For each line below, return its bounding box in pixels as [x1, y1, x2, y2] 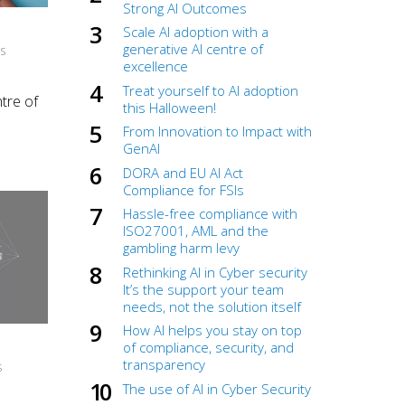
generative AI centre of [123, 40, 263, 59]
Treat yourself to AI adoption [123, 80, 298, 99]
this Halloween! [123, 98, 216, 117]
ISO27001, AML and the [123, 221, 268, 240]
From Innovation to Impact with [123, 122, 312, 141]
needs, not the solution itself [123, 297, 301, 316]
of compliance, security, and [123, 338, 294, 357]
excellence [123, 57, 188, 76]
